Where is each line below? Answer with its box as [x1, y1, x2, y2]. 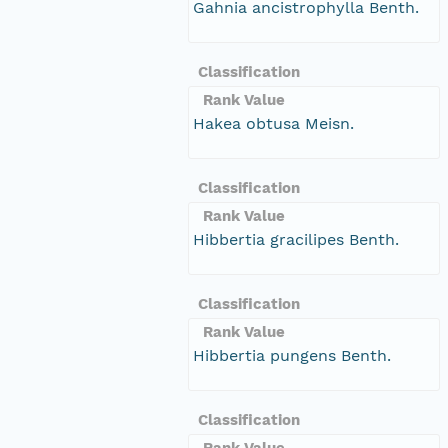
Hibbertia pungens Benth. [193, 345, 391, 365]
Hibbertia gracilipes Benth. [193, 229, 399, 249]
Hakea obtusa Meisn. [193, 113, 354, 133]
